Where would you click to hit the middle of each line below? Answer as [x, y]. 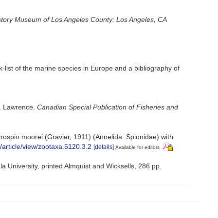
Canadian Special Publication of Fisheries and [108, 107]
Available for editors [137, 147]
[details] [104, 147]
